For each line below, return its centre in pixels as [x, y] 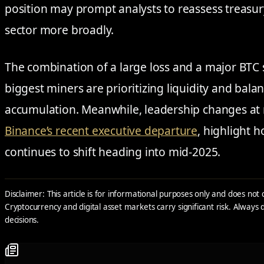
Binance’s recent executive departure [101, 130]
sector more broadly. [60, 29]
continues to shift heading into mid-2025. [113, 151]
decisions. [22, 220]
